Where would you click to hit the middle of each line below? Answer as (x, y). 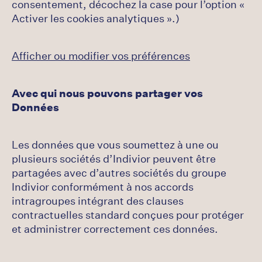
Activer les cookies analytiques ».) (96, 18)
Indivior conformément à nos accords (103, 187)
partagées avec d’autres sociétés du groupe (119, 173)
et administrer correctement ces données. (115, 229)
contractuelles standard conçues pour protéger (128, 215)
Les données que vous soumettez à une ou (115, 144)
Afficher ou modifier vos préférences (101, 56)
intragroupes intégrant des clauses (98, 201)
